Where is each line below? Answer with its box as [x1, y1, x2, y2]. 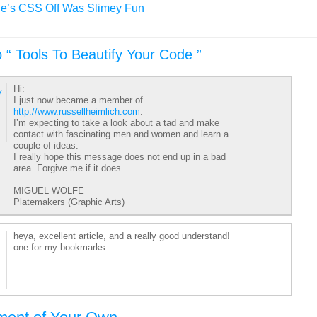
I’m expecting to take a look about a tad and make [13, 117, 219, 128]
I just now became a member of [13, 94, 143, 105]
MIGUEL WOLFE [13, 185, 84, 196]
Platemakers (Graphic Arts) [13, 196, 125, 207]
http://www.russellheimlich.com [13, 105, 140, 117]
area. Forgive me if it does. [13, 162, 124, 173]
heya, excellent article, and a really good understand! [13, 230, 230, 241]
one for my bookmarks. [13, 241, 108, 253]
